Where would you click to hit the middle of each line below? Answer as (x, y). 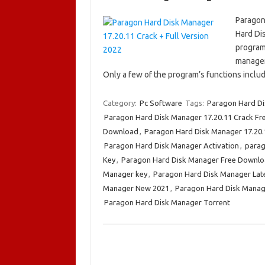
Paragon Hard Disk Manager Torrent (167, 202)
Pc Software (161, 103)
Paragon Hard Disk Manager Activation (171, 146)
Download (120, 131)
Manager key (125, 174)
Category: (120, 103)
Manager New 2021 (136, 188)
